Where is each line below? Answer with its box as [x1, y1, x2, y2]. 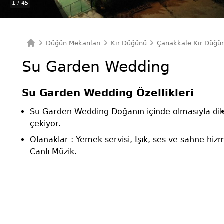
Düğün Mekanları [46, 39, 101, 47]
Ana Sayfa [25, 48, 58, 56]
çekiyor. [30, 119, 61, 128]
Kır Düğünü [111, 39, 147, 47]
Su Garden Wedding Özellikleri [22, 87, 194, 99]
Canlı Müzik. [30, 147, 77, 156]
